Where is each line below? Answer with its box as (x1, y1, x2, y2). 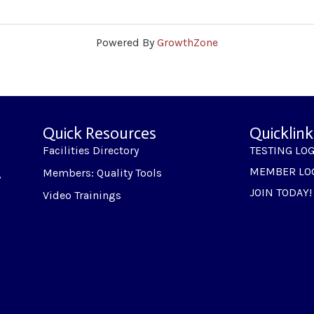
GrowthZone (157, 36, 218, 49)
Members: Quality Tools (43, 166, 163, 179)
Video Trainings (43, 189, 122, 202)
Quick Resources (43, 123, 157, 143)
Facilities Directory (43, 144, 139, 157)
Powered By (96, 36, 157, 49)
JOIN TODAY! (249, 186, 312, 199)
